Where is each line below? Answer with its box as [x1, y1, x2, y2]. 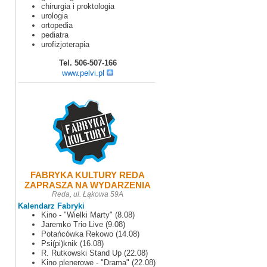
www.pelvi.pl [62, 69, 104, 77]
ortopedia [41, 21, 73, 30]
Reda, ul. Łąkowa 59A [52, 190, 123, 198]
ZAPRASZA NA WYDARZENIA [24, 180, 151, 190]
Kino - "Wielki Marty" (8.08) [41, 210, 135, 219]
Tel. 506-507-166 [58, 58, 117, 67]
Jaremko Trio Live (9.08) [41, 220, 125, 229]
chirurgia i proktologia [41, 2, 114, 11]
